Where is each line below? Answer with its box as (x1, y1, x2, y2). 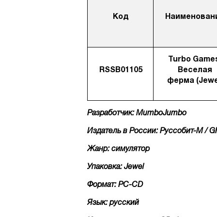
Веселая (178, 67, 212, 74)
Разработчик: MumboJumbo (87, 110, 186, 117)
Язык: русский (87, 200, 139, 206)
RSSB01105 (99, 67, 142, 74)
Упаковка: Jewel (87, 164, 144, 170)
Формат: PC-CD (87, 182, 143, 188)
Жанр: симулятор (87, 146, 150, 153)
